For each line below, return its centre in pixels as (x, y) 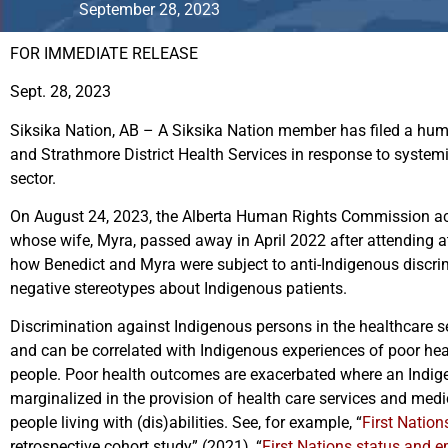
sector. (35, 178)
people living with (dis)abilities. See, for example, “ (186, 423)
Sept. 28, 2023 (60, 92)
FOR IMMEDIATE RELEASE (104, 53)
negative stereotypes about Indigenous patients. (180, 288)
